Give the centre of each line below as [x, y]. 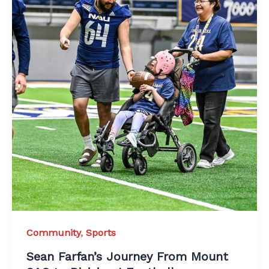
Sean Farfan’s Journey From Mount [127, 256]
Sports [101, 232]
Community [53, 232]
